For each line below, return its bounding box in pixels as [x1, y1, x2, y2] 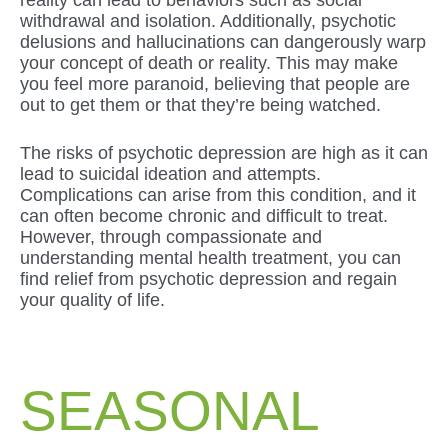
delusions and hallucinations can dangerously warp [20, 31, 426, 52]
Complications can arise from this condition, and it [20, 184, 416, 205]
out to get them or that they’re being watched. [20, 94, 381, 115]
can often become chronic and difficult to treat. [20, 205, 388, 226]
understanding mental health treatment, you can [20, 247, 401, 268]
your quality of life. [20, 289, 165, 310]
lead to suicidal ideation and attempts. [20, 163, 321, 184]
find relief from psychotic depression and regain [20, 268, 397, 289]
